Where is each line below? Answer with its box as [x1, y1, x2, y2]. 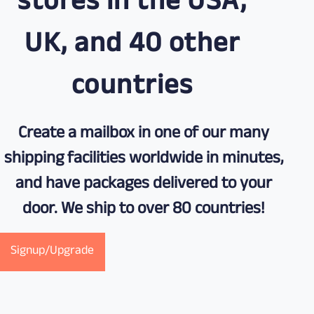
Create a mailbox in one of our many [18, 120, 270, 149]
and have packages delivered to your [15, 170, 273, 200]
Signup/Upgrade [11, 241, 95, 263]
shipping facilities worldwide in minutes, [4, 145, 284, 175]
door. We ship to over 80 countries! [22, 196, 266, 225]
